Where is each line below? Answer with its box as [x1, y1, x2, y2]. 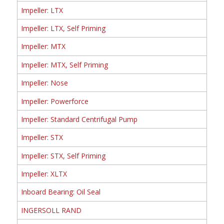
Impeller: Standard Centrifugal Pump [20, 114, 137, 124]
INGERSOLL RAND [20, 205, 81, 215]
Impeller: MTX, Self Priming [20, 59, 108, 69]
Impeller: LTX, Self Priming [20, 23, 105, 33]
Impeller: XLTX [20, 169, 67, 179]
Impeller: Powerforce [20, 96, 88, 106]
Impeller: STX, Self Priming [20, 150, 105, 160]
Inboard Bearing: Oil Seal [20, 187, 100, 197]
